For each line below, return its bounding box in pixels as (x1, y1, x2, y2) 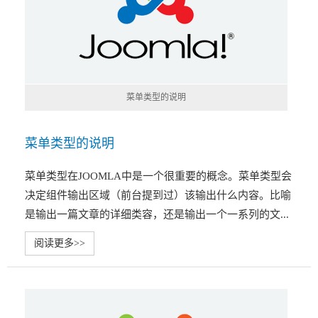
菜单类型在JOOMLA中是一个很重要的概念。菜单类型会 (25, 170, 292, 182)
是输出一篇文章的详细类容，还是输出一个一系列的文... (25, 209, 289, 220)
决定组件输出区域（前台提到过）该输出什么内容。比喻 (25, 190, 291, 201)
